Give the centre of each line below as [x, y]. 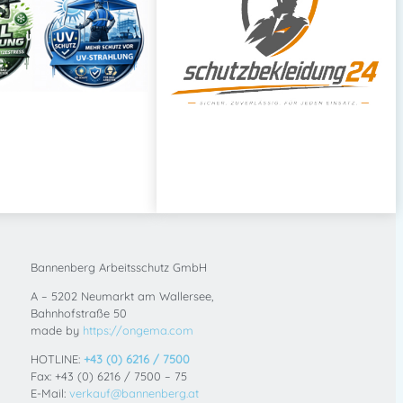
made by [56, 331]
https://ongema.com [138, 331]
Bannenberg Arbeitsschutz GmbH [118, 268]
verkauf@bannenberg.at [134, 393]
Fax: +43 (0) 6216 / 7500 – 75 [108, 376]
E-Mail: [49, 393]
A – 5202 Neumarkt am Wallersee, [121, 296]
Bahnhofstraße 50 [78, 313]
